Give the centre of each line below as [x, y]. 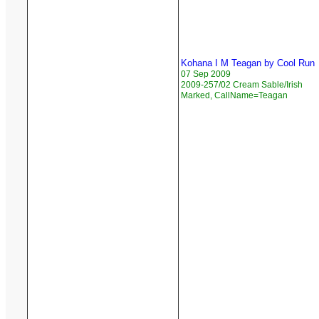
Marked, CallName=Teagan [234, 96]
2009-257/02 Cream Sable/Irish [242, 85]
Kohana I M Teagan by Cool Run [248, 63]
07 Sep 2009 [206, 74]
